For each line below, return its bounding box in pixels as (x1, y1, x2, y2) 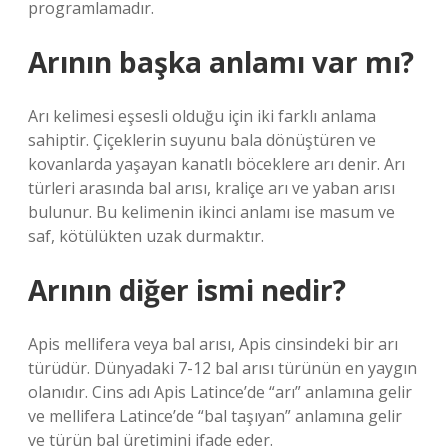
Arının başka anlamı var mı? (28, 43, 414, 81)
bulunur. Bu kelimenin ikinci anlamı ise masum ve (28, 201, 395, 223)
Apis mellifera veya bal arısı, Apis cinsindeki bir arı (28, 333, 398, 355)
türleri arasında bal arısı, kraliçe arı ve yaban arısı (28, 177, 395, 199)
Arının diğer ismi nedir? (28, 271, 346, 309)
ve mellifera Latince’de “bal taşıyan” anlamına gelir (28, 405, 402, 427)
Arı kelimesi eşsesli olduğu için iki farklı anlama (28, 105, 376, 127)
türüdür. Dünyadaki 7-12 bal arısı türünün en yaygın (28, 357, 417, 379)
